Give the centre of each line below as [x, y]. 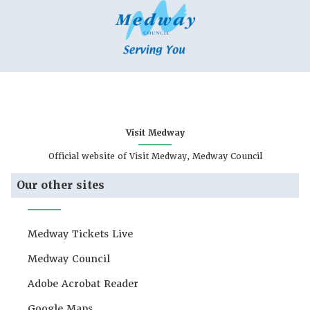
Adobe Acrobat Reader [83, 283]
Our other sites [61, 185]
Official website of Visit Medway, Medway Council [155, 156]
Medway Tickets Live [80, 234]
